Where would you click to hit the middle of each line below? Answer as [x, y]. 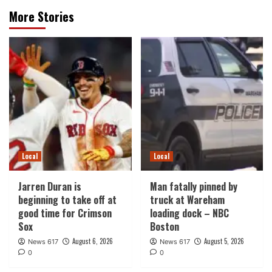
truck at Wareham [187, 200]
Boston [164, 227]
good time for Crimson [65, 213]
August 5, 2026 [224, 241]
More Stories [42, 17]
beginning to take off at [67, 200]
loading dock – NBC [189, 213]
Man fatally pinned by [193, 187]
